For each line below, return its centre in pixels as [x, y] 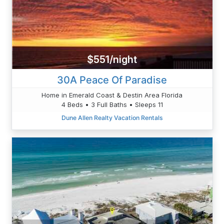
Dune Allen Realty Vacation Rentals [112, 117]
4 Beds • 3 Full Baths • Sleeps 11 [112, 104]
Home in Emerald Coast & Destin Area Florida [112, 95]
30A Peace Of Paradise [112, 80]
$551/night [112, 60]
